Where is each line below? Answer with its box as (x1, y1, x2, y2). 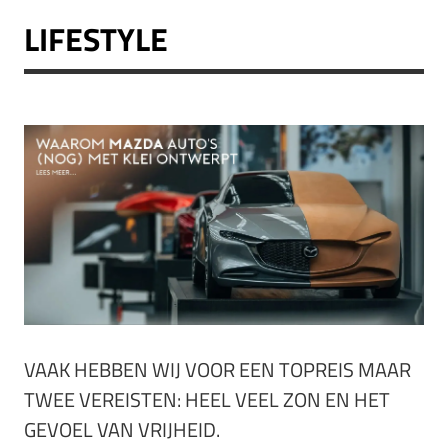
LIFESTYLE (24, 14, 168, 63)
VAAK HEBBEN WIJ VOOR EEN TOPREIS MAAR (24, 353, 411, 385)
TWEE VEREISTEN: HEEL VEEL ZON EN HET (24, 383, 390, 415)
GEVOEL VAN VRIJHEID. (24, 413, 220, 445)
